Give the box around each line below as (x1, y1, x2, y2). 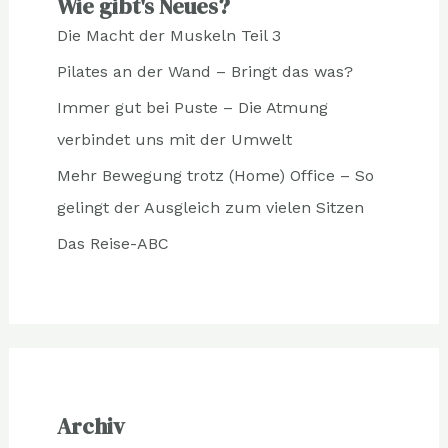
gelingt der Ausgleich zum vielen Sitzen (56, 197, 364, 217)
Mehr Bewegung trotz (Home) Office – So (56, 165, 374, 185)
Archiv (56, 410, 125, 441)
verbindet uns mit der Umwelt (56, 129, 292, 149)
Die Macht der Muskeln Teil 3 (56, 25, 281, 45)
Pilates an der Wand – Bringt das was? (56, 61, 353, 81)
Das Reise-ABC (56, 233, 169, 253)
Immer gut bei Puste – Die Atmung (56, 97, 328, 117)
